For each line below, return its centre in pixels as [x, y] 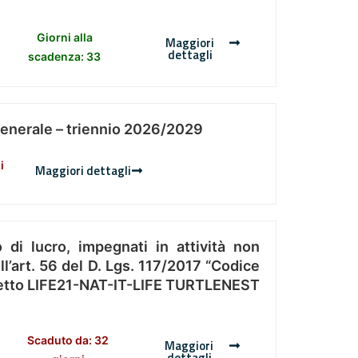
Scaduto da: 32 [68, 340]
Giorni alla [64, 38]
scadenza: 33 [65, 57]
